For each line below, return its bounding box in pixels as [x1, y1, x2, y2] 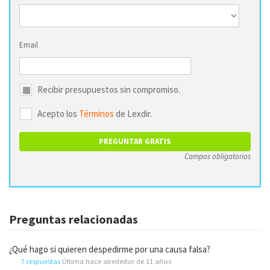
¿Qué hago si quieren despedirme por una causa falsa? [9, 243, 210, 255]
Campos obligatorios [184, 151, 251, 162]
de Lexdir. [114, 107, 152, 119]
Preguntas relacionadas [9, 211, 138, 227]
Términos [79, 107, 114, 119]
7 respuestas [21, 256, 60, 266]
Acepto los [37, 107, 79, 119]
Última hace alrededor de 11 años [60, 256, 171, 266]
